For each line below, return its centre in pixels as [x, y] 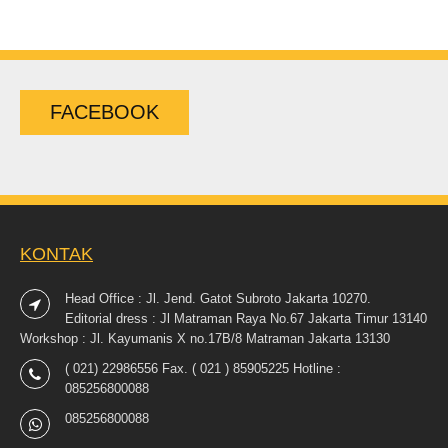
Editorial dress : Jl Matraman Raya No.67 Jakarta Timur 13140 [246, 318]
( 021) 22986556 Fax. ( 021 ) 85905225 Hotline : [203, 368]
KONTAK [56, 253]
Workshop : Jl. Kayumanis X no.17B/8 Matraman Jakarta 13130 [205, 338]
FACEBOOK [104, 111]
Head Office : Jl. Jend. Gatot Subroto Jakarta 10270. [218, 298]
